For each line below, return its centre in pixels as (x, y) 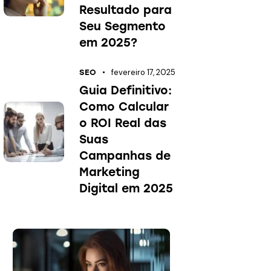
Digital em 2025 (126, 189)
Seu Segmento (123, 26)
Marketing (110, 172)
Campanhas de (125, 156)
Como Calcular (124, 107)
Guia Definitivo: (126, 91)
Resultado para (126, 10)
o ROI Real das (123, 123)
